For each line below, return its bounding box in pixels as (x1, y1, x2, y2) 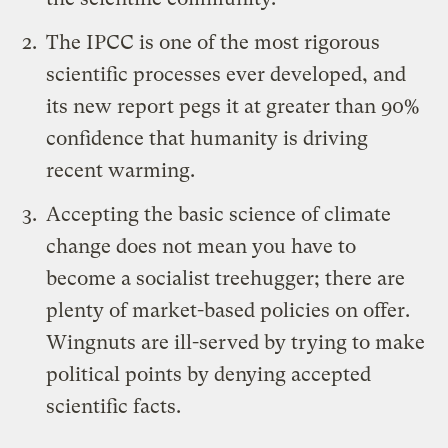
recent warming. (46, 158, 196, 182)
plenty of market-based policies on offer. (46, 298, 411, 322)
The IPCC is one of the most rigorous (46, 30, 381, 54)
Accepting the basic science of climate (46, 202, 392, 226)
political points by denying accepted (46, 362, 372, 386)
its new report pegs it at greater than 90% (46, 94, 420, 118)
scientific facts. (46, 394, 182, 418)
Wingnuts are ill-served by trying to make (46, 330, 426, 354)
